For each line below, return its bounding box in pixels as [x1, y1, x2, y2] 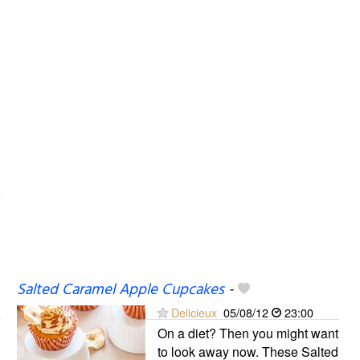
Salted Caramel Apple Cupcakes [16, 277, 224, 302]
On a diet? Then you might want [157, 323, 338, 342]
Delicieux [170, 303, 217, 321]
